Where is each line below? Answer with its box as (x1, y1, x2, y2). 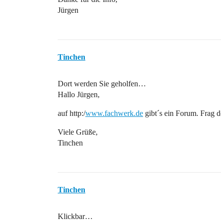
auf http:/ (58, 109, 85, 117)
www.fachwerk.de (85, 109, 143, 117)
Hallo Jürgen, (58, 90, 100, 99)
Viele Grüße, (58, 128, 98, 136)
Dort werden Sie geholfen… (58, 79, 146, 88)
